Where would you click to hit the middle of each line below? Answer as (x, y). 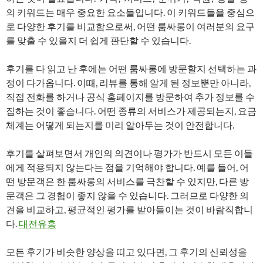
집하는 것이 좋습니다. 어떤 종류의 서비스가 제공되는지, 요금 (131, 111)
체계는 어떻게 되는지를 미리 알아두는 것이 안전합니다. (120, 125)
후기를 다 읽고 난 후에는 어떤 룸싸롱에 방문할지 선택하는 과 (131, 68)
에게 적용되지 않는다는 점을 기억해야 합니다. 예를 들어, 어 (127, 167)
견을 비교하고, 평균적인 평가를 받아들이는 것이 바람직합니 (129, 209)
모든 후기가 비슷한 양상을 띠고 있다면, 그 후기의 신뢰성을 (127, 252)
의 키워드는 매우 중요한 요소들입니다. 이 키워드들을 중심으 (130, 12)
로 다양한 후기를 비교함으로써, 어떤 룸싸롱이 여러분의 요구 (130, 26)
